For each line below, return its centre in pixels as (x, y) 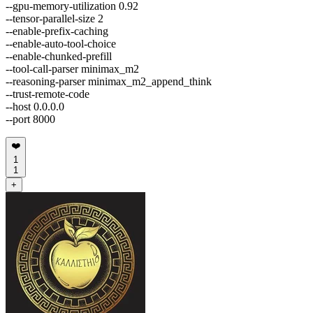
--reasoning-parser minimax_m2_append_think (109, 81)
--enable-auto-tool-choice (61, 43)
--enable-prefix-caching (57, 31)
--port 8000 (30, 119)
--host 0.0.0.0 (35, 106)
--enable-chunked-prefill (59, 56)
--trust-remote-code (48, 94)
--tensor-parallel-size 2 (54, 18)
